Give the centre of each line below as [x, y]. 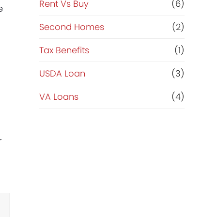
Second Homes [71, 27]
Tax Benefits [64, 50]
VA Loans [59, 97]
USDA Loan [62, 73]
